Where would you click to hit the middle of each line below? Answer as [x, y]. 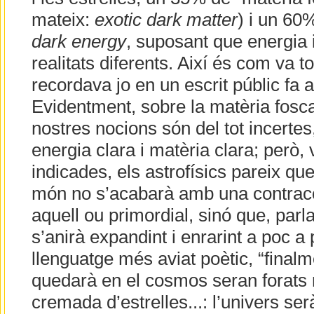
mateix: [63, 20]
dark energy [78, 42]
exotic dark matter [166, 20]
